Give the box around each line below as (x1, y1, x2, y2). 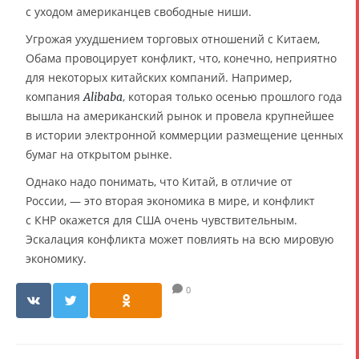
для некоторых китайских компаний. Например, (26, 69, 292, 85)
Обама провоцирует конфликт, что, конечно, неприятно (26, 50, 337, 66)
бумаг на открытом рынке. (26, 146, 172, 162)
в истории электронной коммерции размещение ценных (26, 127, 343, 143)
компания (26, 88, 83, 104)
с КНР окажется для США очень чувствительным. (26, 212, 297, 228)
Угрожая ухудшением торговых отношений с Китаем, (26, 30, 320, 46)
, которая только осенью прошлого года (123, 88, 342, 104)
